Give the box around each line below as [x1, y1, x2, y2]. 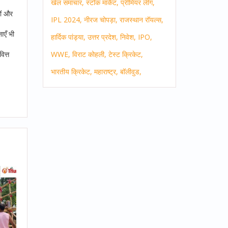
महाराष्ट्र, [94, 67, 118, 77]
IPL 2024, [50, 15, 82, 25]
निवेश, [120, 32, 136, 42]
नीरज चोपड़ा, [83, 15, 118, 25]
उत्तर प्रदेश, [87, 32, 118, 42]
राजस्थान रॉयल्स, [119, 15, 163, 25]
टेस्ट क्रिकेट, [108, 49, 143, 60]
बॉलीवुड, [120, 67, 141, 77]
